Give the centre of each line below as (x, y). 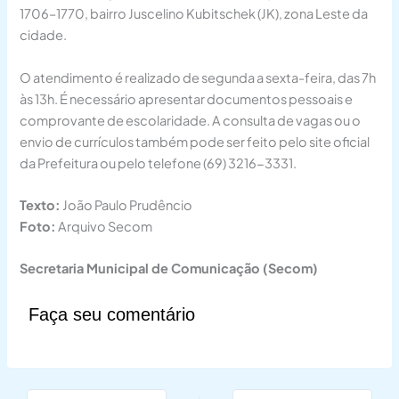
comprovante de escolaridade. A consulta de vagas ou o (191, 120)
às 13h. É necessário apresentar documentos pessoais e (187, 98)
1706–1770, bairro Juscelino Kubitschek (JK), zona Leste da (194, 14)
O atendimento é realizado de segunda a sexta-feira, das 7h (198, 77)
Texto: (41, 204)
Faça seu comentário (112, 314)
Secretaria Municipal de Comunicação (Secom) (169, 269)
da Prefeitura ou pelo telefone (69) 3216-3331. (159, 163)
